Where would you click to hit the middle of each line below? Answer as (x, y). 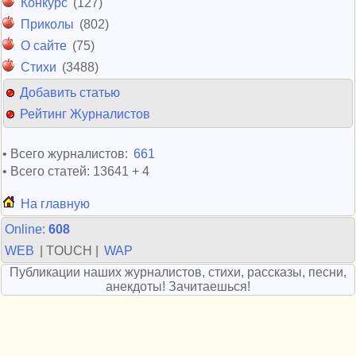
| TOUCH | (69, 251)
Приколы (47, 24)
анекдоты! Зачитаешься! (178, 286)
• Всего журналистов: (67, 154)
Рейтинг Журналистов (85, 114)
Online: (27, 229)
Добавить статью (70, 93)
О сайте (44, 46)
